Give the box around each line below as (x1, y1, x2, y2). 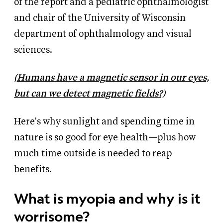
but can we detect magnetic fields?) (14, 89, 165, 99)
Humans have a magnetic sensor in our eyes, (17, 73, 209, 83)
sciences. (14, 45, 52, 55)
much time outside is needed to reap (14, 149, 172, 159)
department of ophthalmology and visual (14, 29, 192, 39)
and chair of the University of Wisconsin (14, 13, 186, 23)
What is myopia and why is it (14, 190, 201, 208)
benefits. (14, 165, 52, 175)
